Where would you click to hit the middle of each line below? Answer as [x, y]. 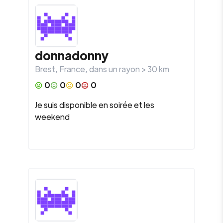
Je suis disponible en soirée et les [95, 105]
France [72, 69]
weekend [52, 117]
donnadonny [72, 55]
